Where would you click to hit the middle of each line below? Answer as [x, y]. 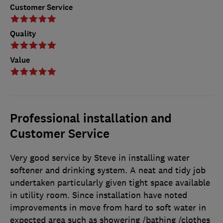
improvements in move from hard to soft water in [108, 208]
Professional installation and [91, 119]
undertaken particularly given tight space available [110, 183]
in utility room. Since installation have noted [99, 195]
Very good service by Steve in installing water [100, 158]
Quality [23, 34]
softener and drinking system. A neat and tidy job [108, 170]
